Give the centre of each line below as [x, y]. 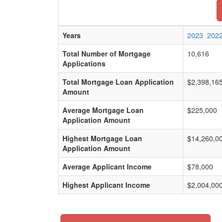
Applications [84, 63]
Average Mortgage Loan [103, 110]
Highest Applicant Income [106, 185]
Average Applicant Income [107, 166]
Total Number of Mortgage [107, 54]
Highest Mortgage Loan [102, 138]
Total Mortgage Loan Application [118, 82]
